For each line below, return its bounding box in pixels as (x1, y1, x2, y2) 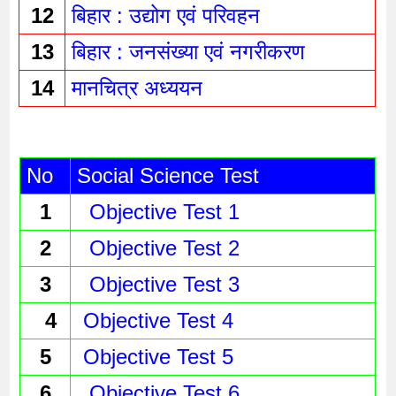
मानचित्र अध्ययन (71, 76, 209, 101)
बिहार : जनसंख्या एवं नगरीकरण (71, 40, 311, 65)
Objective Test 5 (76, 344, 233, 369)
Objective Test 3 (88, 271, 240, 296)
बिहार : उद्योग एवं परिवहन (71, 4, 266, 28)
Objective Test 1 (88, 199, 240, 224)
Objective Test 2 (88, 235, 240, 260)
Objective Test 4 (76, 308, 233, 332)
